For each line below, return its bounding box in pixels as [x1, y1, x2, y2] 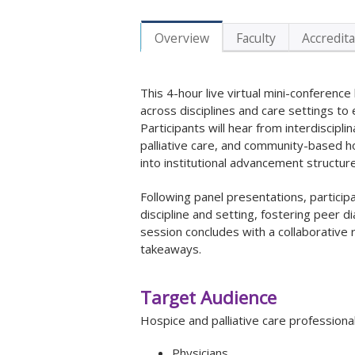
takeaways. [140, 241, 201, 257]
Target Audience [140, 285, 277, 310]
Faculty [236, 29, 276, 47]
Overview [155, 29, 209, 47]
